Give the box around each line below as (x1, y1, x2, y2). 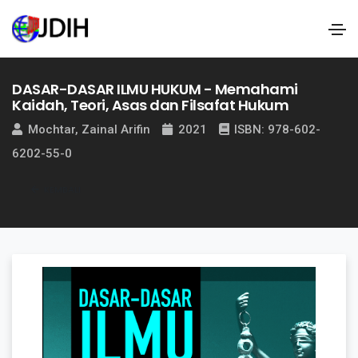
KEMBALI (41, 182, 81, 196)
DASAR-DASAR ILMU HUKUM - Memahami (12, 79, 298, 99)
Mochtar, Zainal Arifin (24, 121, 153, 137)
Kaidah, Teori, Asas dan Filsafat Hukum (12, 95, 288, 115)
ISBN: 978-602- (231, 121, 321, 137)
